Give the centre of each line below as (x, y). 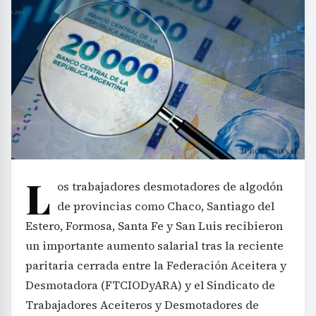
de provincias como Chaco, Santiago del (166, 206)
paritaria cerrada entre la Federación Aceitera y (156, 265)
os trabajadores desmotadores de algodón (170, 186)
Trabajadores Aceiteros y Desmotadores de (142, 304)
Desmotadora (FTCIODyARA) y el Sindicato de (150, 285)
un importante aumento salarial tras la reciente (154, 245)
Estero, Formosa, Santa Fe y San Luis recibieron (154, 225)
